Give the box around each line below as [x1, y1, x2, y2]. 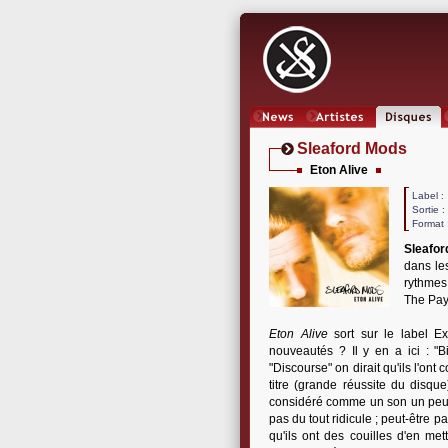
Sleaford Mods [297, 140, 407, 157]
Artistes [319, 128, 360, 142]
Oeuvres [387, 128, 430, 142]
